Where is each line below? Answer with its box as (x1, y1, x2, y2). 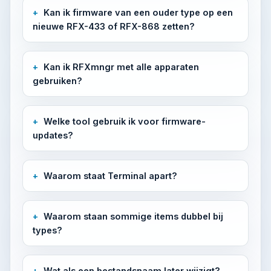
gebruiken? (33, 76, 82, 86)
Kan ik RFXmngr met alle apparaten (44, 62, 199, 72)
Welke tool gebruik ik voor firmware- (44, 116, 206, 126)
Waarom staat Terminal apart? (44, 171, 177, 181)
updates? (33, 130, 73, 140)
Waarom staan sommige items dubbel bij (44, 211, 223, 221)
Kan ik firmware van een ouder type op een (44, 7, 233, 18)
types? (33, 225, 62, 235)
